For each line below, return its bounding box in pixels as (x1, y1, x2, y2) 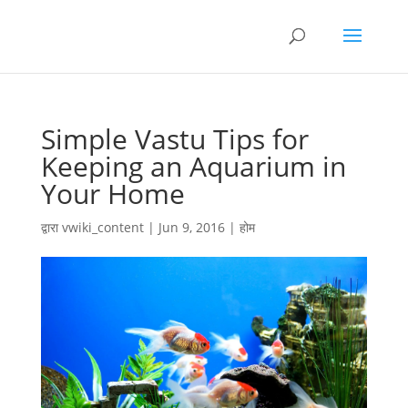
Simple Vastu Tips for (40, 120, 309, 158)
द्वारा (40, 219, 62, 236)
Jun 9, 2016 (158, 219, 225, 236)
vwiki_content (61, 219, 144, 236)
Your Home (40, 175, 185, 212)
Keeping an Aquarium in (40, 148, 346, 185)
